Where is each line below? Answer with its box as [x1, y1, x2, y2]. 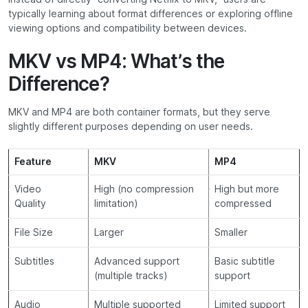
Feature [14, 156, 52, 168]
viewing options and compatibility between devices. [8, 23, 247, 34]
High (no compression [94, 184, 194, 195]
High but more [214, 184, 279, 195]
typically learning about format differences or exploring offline [8, 8, 293, 20]
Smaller [214, 227, 247, 239]
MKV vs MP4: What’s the [8, 49, 225, 74]
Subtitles [14, 256, 54, 267]
